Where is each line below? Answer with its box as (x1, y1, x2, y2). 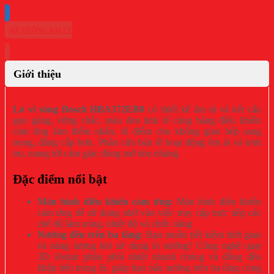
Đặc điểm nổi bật (13, 171, 110, 186)
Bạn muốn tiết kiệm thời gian (143, 229, 261, 240)
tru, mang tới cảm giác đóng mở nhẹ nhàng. (13, 147, 180, 158)
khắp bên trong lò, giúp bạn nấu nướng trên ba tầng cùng (37, 262, 261, 273)
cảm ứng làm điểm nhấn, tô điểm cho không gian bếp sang (13, 125, 261, 136)
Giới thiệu (13, 67, 61, 80)
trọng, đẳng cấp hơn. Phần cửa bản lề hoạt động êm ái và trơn (13, 136, 261, 147)
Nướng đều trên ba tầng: (37, 229, 143, 240)
